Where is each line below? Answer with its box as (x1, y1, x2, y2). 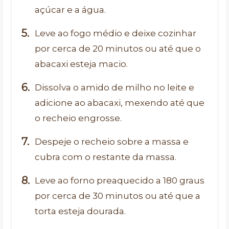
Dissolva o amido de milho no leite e (35, 82, 194, 93)
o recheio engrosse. (35, 113, 122, 123)
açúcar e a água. (35, 5, 106, 15)
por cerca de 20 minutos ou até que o (35, 43, 201, 54)
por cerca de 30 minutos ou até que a (35, 191, 200, 201)
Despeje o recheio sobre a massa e (35, 136, 189, 147)
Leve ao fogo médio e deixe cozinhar (35, 28, 196, 38)
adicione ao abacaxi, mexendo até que (35, 98, 204, 108)
